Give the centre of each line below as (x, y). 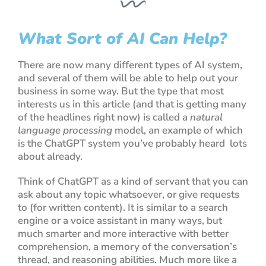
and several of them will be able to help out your (128, 78)
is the (31, 143)
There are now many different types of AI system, (130, 65)
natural (206, 117)
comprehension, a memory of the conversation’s (127, 246)
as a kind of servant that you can (173, 181)
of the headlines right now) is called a (104, 117)
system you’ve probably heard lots (166, 143)
